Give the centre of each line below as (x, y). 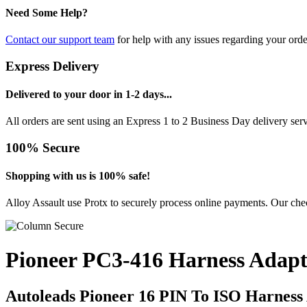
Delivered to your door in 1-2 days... (89, 94)
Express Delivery (52, 66)
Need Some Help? (47, 12)
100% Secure (42, 147)
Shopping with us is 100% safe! (78, 176)
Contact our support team (60, 39)
